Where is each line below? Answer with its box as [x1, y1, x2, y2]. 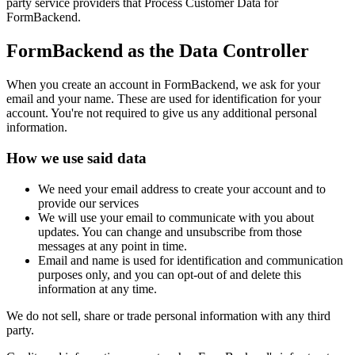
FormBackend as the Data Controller [6, 40, 309, 62]
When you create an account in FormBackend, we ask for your [6, 78, 320, 92]
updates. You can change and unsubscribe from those [38, 224, 302, 239]
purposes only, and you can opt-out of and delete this [38, 267, 301, 281]
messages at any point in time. [38, 239, 187, 253]
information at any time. [38, 281, 157, 296]
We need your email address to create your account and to [38, 181, 326, 196]
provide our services [38, 196, 139, 210]
